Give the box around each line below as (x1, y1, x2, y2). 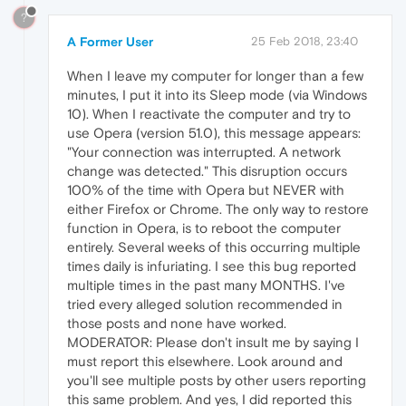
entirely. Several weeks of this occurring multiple (67, 238, 361, 255)
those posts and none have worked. (67, 314, 286, 331)
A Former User (67, 34, 153, 49)
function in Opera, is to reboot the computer (67, 219, 341, 236)
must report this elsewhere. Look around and (67, 353, 343, 369)
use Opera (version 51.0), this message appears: (67, 124, 361, 140)
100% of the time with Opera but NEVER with (67, 181, 344, 198)
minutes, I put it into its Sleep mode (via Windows (67, 86, 367, 102)
